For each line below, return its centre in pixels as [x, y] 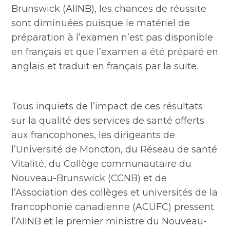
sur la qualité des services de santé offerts [108, 121]
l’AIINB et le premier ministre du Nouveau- [109, 221]
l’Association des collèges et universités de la [115, 193]
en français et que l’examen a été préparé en [115, 52]
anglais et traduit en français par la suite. [105, 66]
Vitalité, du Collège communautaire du [102, 164]
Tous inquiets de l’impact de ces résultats [107, 106]
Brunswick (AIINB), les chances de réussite [109, 9]
